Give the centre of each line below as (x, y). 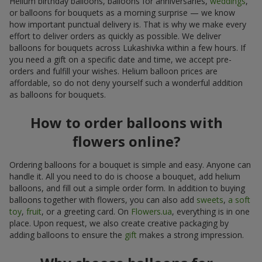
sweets (210, 199)
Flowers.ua (151, 211)
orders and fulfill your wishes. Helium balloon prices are (113, 71)
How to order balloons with (126, 122)
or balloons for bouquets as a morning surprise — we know (122, 12)
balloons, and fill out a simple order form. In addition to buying (127, 188)
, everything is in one (211, 211)
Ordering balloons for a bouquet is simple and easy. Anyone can (130, 164)
